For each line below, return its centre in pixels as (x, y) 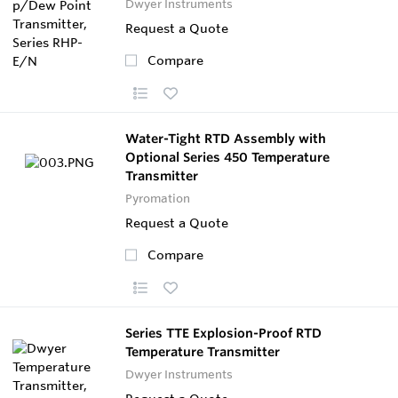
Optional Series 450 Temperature (227, 157)
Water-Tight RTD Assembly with (226, 138)
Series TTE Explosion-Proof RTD (223, 333)
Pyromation (158, 198)
